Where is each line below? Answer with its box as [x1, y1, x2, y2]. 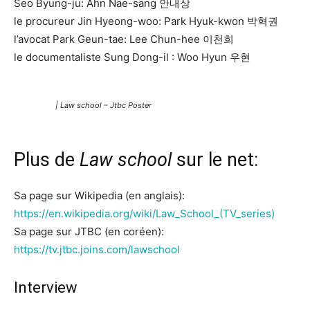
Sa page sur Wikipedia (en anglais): [14, 189, 185, 202]
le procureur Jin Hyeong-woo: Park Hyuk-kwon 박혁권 [14, 15, 278, 28]
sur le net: [172, 149, 258, 171]
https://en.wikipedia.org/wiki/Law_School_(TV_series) [14, 207, 275, 220]
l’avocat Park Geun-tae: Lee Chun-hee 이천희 [14, 33, 234, 46]
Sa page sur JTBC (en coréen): [14, 225, 164, 238]
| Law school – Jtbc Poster [55, 100, 152, 110]
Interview [14, 279, 77, 296]
